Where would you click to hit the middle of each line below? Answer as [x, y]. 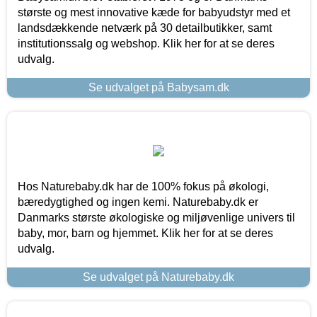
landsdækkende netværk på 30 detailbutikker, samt [145, 28]
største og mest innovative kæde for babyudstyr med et [154, 12]
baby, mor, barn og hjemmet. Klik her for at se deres [145, 233]
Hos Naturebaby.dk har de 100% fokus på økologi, [143, 186]
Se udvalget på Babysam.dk [158, 87]
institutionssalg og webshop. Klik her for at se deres [146, 43]
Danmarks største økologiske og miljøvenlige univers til [156, 217]
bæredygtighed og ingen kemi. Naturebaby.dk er [138, 202]
